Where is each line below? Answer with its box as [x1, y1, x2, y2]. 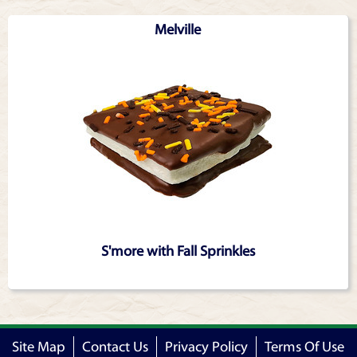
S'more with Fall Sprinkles [100, 243, 255, 260]
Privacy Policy [165, 338, 248, 355]
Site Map [12, 338, 65, 355]
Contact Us [82, 338, 148, 355]
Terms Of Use [265, 338, 344, 355]
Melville [155, 22, 202, 38]
